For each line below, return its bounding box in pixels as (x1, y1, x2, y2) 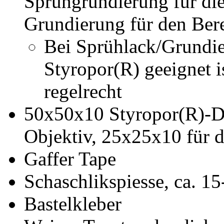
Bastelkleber (24, 192, 121, 214)
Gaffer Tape (24, 147, 116, 169)
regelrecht (44, 80, 122, 102)
